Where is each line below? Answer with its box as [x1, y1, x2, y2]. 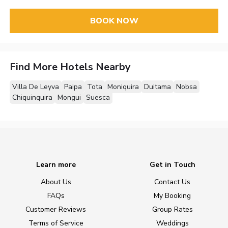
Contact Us [154, 177, 190, 187]
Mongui [58, 92, 81, 102]
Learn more [36, 160, 76, 170]
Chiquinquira [12, 92, 53, 102]
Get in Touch [149, 160, 195, 170]
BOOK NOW [90, 15, 138, 27]
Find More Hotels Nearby [10, 60, 131, 74]
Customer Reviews [25, 205, 86, 215]
